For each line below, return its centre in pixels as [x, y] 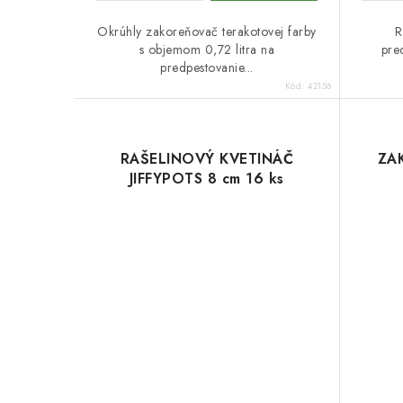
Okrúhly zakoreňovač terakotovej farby [207, 31]
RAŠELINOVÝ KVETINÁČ [206, 159]
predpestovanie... [207, 67]
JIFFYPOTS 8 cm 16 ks [206, 179]
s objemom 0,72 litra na [206, 49]
